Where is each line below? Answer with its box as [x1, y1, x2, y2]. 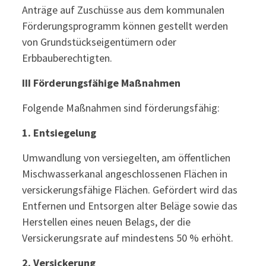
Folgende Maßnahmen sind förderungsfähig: [21, 101, 220, 115]
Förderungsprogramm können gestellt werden [21, 19, 228, 33]
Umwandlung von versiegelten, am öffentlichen [21, 151, 230, 164]
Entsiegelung [33, 126, 96, 140]
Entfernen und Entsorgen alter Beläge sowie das [21, 199, 237, 213]
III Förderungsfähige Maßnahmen [21, 76, 180, 90]
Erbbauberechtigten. [21, 51, 112, 65]
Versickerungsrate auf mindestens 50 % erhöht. [21, 231, 233, 245]
